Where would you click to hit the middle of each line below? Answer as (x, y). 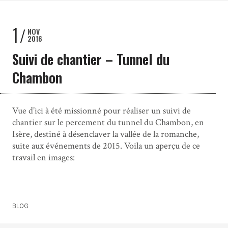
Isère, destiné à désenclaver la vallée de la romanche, (105, 134)
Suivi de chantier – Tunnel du (91, 59)
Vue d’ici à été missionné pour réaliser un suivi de (101, 111)
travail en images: (43, 158)
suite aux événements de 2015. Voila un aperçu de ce (106, 146)
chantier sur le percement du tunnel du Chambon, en (108, 122)
